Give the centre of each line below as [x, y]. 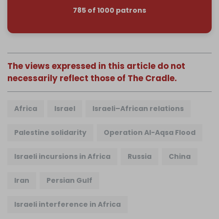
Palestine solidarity [50, 133]
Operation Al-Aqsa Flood [150, 133]
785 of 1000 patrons [109, 10]
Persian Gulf [69, 181]
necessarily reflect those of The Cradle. [92, 78]
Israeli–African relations [138, 109]
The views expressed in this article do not [96, 66]
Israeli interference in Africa [67, 205]
